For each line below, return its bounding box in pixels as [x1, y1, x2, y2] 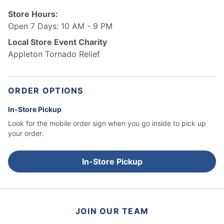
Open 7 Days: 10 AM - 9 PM [8, 21, 112, 31]
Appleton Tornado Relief [8, 49, 100, 59]
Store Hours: [8, 9, 58, 19]
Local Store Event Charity [8, 37, 107, 47]
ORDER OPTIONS [8, 85, 83, 95]
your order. [8, 129, 43, 137]
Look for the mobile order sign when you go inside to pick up [8, 119, 206, 127]
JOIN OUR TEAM [75, 206, 149, 216]
